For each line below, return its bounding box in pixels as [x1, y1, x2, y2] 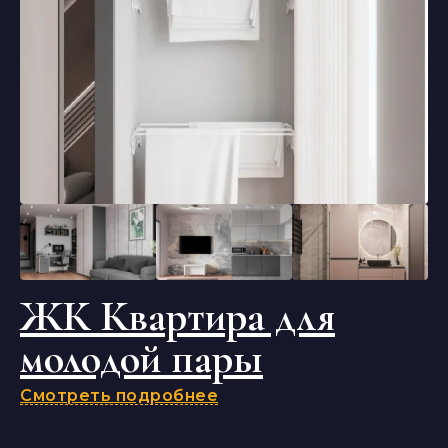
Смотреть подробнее [20, 386, 218, 405]
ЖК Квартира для [20, 291, 335, 342]
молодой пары [20, 333, 263, 384]
